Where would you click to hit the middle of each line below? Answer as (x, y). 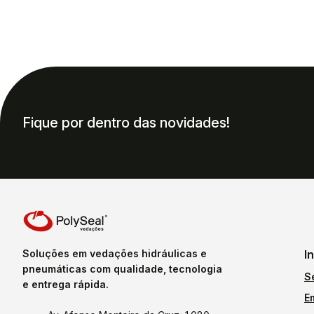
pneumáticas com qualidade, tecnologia (122, 269)
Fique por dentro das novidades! (126, 123)
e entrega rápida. (66, 284)
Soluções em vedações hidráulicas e (115, 253)
